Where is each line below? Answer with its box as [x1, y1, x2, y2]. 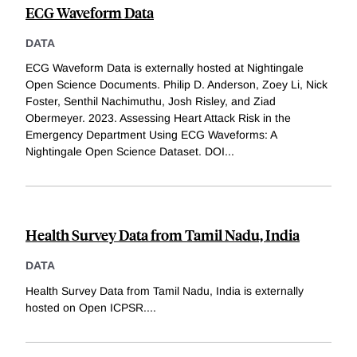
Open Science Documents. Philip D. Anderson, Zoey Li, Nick [25, 78, 328, 92]
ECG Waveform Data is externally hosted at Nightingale [25, 61, 304, 75]
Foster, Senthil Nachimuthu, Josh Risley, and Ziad [25, 95, 276, 108]
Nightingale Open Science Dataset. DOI [25, 145, 225, 159]
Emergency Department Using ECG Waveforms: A [25, 128, 277, 142]
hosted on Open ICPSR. [25, 301, 147, 315]
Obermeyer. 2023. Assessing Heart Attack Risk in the [25, 112, 291, 125]
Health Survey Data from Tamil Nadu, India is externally [25, 284, 304, 298]
